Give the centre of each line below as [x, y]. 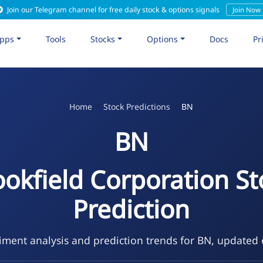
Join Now [246, 10]
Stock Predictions [137, 106]
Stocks [103, 39]
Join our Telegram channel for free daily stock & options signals [113, 10]
